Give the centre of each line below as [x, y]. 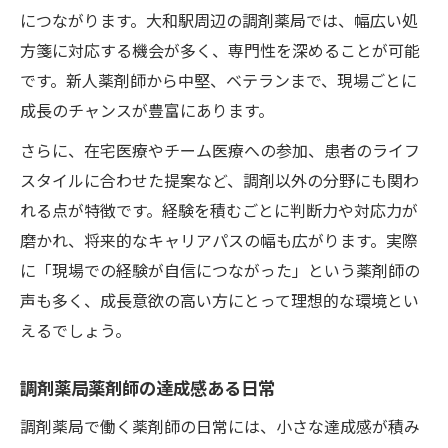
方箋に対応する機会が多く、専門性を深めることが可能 [220, 49]
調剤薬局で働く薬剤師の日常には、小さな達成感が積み [220, 425]
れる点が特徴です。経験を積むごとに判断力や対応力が [219, 209]
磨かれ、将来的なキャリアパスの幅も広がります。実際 [219, 239]
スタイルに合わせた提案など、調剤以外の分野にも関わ [219, 179]
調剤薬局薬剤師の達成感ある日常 [147, 387]
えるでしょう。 [75, 329]
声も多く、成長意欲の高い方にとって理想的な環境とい [219, 299]
